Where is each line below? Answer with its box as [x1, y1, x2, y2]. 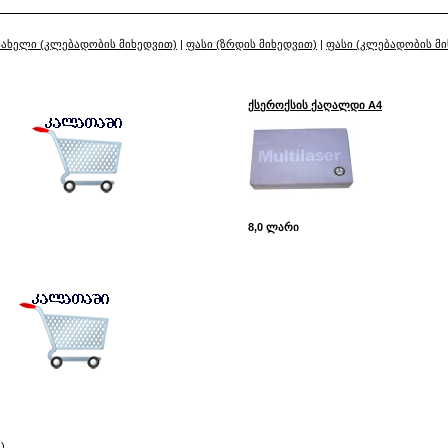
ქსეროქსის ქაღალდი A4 [248, 99, 382, 111]
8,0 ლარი [248, 221, 299, 233]
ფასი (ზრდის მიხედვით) [186, 38, 317, 50]
